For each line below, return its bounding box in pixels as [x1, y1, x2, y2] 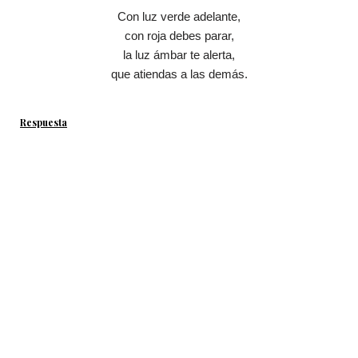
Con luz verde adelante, [117, 10, 241, 24]
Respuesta [20, 116, 67, 129]
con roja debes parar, [124, 29, 234, 43]
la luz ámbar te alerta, [123, 48, 235, 62]
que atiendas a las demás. [110, 67, 248, 82]
